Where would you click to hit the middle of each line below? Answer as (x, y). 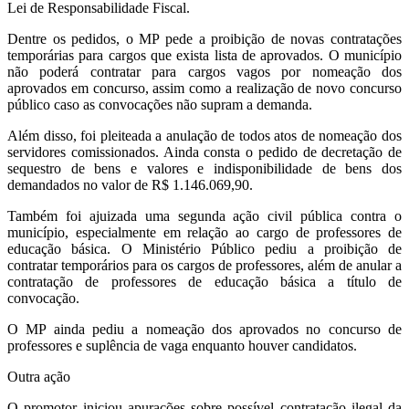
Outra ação (39, 377)
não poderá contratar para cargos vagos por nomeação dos (204, 72)
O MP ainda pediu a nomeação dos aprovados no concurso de (204, 330)
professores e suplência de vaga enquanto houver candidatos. (182, 346)
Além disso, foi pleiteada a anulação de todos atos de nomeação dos (204, 136)
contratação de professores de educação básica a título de (204, 282)
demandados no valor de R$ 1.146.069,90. (130, 185)
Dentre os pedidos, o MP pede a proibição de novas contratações (204, 39)
